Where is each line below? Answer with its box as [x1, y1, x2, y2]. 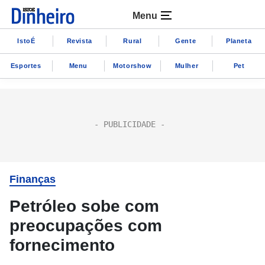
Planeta [225, 37, 252, 44]
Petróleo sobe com [9, 197, 159, 215]
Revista [66, 37, 92, 44]
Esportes [10, 62, 41, 69]
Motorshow [113, 62, 152, 69]
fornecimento [9, 236, 115, 254]
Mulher [174, 62, 199, 69]
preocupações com [9, 216, 162, 235]
